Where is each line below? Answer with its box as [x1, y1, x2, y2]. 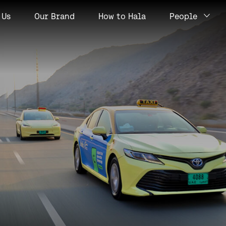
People [169, 12, 197, 22]
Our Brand [34, 12, 75, 22]
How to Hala [98, 12, 146, 22]
